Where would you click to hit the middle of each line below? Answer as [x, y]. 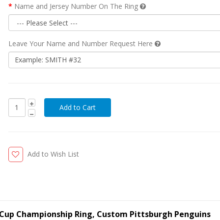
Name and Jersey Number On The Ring [77, 6]
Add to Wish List [53, 154]
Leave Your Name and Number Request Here [81, 43]
